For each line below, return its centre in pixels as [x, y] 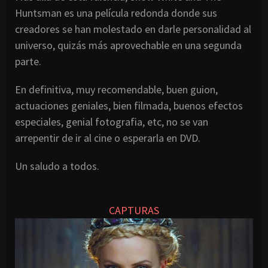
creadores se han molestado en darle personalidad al [133, 29]
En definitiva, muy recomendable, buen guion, [116, 90]
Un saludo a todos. [57, 166]
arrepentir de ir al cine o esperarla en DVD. [108, 138]
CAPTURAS [134, 211]
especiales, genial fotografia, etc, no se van [112, 122]
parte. [28, 62]
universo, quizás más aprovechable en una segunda [128, 45]
